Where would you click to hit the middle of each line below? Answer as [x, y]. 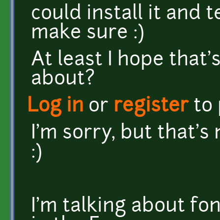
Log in [55, 107]
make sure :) [88, 33]
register [151, 107]
